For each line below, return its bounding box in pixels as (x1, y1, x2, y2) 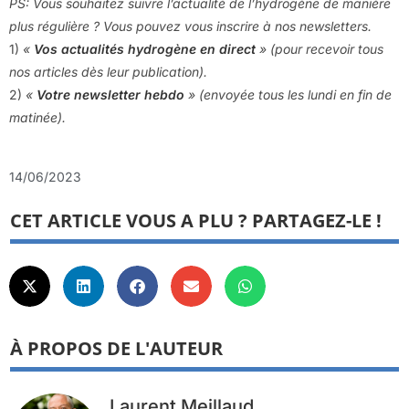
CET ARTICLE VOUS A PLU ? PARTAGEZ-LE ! (10, 207, 382, 233)
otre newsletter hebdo (45, 86, 184, 102)
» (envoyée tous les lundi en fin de (184, 86, 392, 102)
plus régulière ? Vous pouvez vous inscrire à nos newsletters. (9, 17, 372, 34)
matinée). (9, 109, 69, 125)
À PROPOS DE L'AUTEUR (10, 335, 223, 361)
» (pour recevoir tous (256, 40, 383, 57)
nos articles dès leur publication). (9, 63, 207, 79)
